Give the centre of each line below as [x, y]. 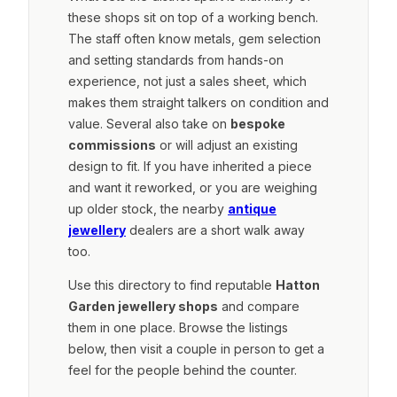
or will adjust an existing [227, 144]
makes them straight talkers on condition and [198, 102]
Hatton [298, 284]
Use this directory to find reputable [172, 284]
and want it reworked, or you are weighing [193, 187]
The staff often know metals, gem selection [195, 38]
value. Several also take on [149, 123]
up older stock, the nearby [148, 208]
